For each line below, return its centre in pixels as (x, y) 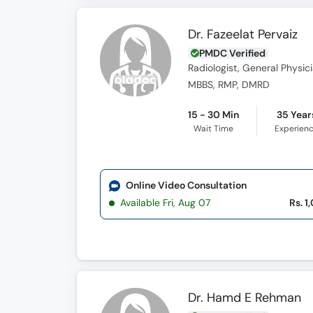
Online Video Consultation (186, 185)
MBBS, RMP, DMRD (229, 85)
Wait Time (214, 129)
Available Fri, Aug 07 (165, 203)
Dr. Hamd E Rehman (245, 298)
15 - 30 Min (214, 115)
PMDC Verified (233, 53)
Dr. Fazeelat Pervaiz (243, 34)
